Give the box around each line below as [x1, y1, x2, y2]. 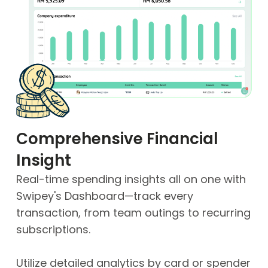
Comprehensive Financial [16, 128, 218, 150]
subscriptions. [16, 222, 90, 237]
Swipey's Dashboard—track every [16, 188, 193, 204]
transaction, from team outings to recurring [16, 205, 251, 221]
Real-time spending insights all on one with [16, 172, 246, 187]
